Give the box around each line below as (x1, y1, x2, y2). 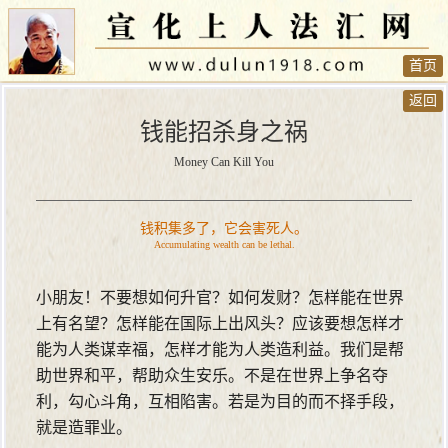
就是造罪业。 (36, 419, 132, 437)
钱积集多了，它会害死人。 (140, 221, 308, 237)
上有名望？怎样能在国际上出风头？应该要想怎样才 (36, 315, 404, 333)
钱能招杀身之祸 (140, 119, 308, 146)
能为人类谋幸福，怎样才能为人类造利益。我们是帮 (36, 341, 404, 359)
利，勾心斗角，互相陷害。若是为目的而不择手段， (36, 393, 404, 411)
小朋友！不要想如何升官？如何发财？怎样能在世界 (36, 289, 404, 307)
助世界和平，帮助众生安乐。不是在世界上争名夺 (36, 367, 388, 385)
